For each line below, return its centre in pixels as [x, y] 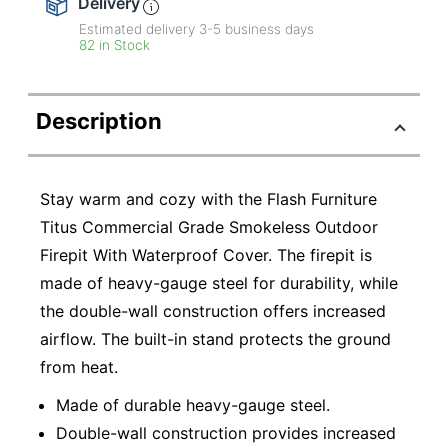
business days [268, 29]
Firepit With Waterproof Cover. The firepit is [206, 255]
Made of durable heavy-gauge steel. [193, 404]
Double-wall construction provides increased [226, 432]
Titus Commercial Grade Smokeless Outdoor [209, 227]
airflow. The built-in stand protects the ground [215, 339]
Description [99, 121]
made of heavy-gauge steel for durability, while [219, 283]
